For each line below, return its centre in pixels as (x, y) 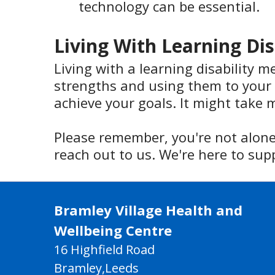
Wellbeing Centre (113, 230)
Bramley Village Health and (148, 210)
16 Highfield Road (104, 250)
